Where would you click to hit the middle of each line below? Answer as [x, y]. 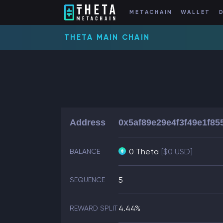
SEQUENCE [87, 180]
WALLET [196, 12]
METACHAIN [151, 12]
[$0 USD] [177, 152]
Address [88, 122]
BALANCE [85, 151]
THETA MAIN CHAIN [107, 37]
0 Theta [144, 152]
